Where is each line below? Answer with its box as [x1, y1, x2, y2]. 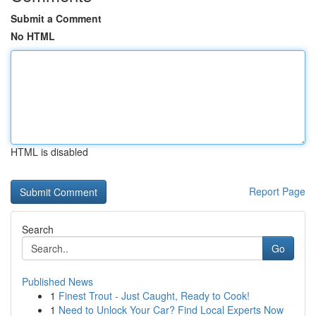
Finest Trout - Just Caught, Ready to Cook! [59, 288, 250, 303]
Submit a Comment [11, 11, 102, 25]
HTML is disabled [11, 145, 88, 159]
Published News [22, 274, 93, 288]
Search [22, 222, 54, 236]
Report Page [249, 184, 305, 198]
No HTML [11, 29, 55, 43]
